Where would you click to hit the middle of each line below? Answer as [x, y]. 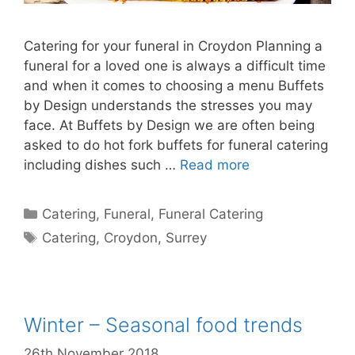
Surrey [187, 238]
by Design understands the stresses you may [168, 105]
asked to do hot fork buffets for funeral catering [176, 145]
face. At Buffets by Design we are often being [169, 125]
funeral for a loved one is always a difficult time [175, 66]
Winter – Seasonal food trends [163, 325]
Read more [215, 165]
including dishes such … [102, 165]
